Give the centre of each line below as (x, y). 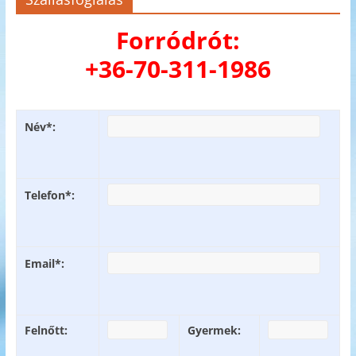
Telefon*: (49, 195)
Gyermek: (214, 331)
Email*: (44, 264)
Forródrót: (178, 41)
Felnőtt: (46, 331)
